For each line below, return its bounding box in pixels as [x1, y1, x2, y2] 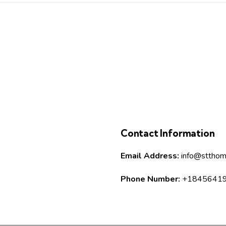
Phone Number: [121, 173, 180, 185]
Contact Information [121, 127, 215, 139]
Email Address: [121, 150, 179, 161]
